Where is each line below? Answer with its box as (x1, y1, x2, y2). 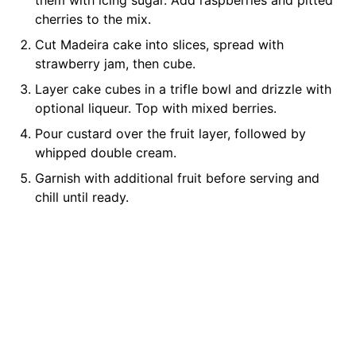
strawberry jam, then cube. (35, 56, 195, 72)
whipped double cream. (35, 145, 176, 161)
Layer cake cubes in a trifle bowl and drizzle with (35, 81, 331, 97)
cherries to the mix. (35, 11, 151, 27)
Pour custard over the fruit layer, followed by (35, 126, 306, 141)
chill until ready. (35, 189, 129, 205)
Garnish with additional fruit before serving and (35, 170, 319, 186)
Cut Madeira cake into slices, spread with (35, 37, 284, 52)
